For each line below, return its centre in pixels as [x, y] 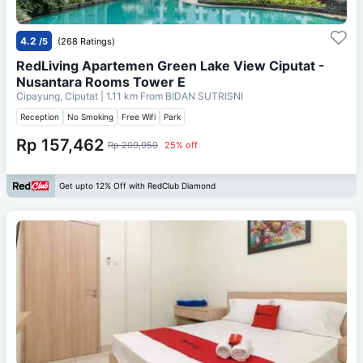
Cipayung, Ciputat [58, 96]
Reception [40, 116]
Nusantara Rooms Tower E [101, 81]
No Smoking [90, 116]
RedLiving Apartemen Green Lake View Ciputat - [171, 65]
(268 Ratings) [86, 41]
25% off [181, 145]
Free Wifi [139, 116]
